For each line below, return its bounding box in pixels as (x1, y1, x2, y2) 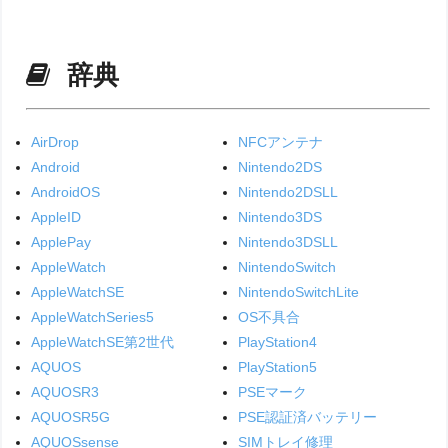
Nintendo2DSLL (237, 184, 338, 201)
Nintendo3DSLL (237, 234, 338, 251)
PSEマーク (237, 384, 307, 401)
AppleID (31, 209, 82, 226)
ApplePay (31, 234, 92, 251)
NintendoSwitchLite (237, 284, 359, 301)
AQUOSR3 (31, 384, 100, 401)
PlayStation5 (237, 359, 317, 376)
